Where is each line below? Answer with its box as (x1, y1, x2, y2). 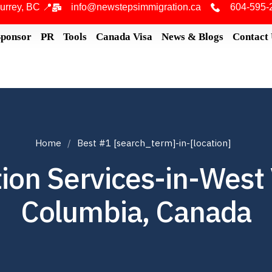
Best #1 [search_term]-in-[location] (77, 137, 231, 149)
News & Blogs (161, 31, 223, 42)
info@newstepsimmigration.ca (71, 2, 202, 12)
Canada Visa (95, 31, 152, 42)
